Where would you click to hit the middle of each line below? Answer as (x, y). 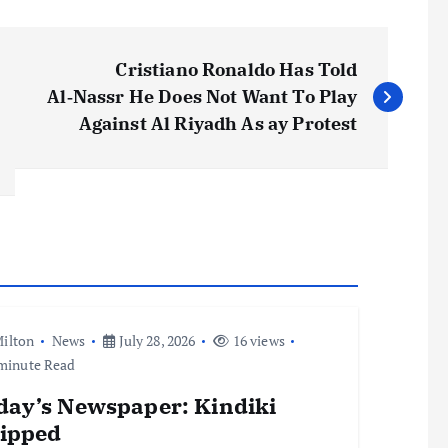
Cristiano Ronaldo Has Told (236, 69)
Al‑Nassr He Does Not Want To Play (202, 96)
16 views (257, 340)
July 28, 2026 (155, 340)
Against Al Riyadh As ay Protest (218, 123)
